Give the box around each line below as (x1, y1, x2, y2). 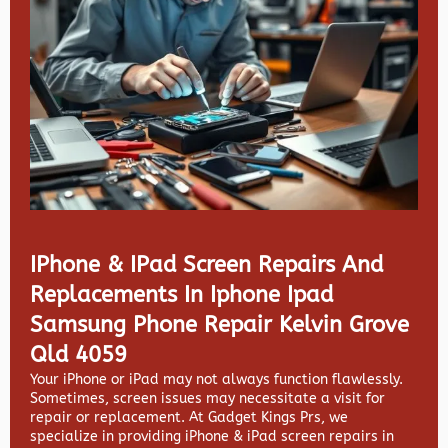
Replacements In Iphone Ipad (30, 281, 333, 308)
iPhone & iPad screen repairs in (185, 427, 394, 445)
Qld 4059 (30, 341, 127, 368)
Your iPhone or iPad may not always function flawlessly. (30, 370, 403, 388)
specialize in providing (30, 427, 185, 445)
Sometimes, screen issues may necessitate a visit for (30, 389, 385, 407)
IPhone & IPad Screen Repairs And (30, 251, 383, 278)
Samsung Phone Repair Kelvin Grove (30, 311, 409, 338)
